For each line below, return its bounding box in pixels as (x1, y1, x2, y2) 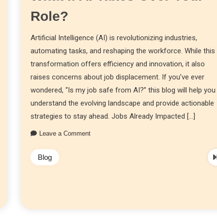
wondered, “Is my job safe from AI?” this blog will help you (31, 85, 216, 94)
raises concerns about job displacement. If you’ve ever (31, 72, 205, 81)
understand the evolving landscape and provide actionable (31, 98, 215, 108)
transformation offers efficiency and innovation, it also (31, 59, 205, 68)
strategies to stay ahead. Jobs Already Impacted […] (31, 111, 196, 121)
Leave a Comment (39, 129, 91, 137)
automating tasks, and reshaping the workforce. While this (31, 46, 216, 55)
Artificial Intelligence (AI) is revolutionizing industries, (31, 33, 198, 42)
